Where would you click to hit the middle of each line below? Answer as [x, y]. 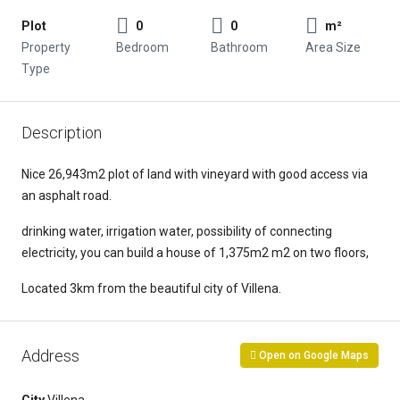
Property [46, 47]
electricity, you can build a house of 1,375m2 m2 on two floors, [195, 253]
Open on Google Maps [312, 355]
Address [50, 355]
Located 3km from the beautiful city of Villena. [151, 288]
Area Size [333, 47]
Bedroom [142, 47]
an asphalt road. [67, 196]
